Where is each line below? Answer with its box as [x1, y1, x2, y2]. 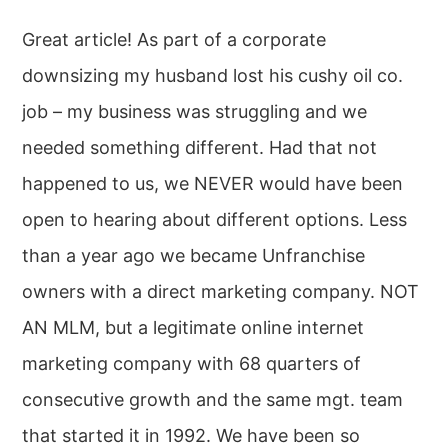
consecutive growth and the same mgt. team [22, 389, 404, 411]
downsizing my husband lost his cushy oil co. [22, 65, 404, 87]
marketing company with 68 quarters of [22, 353, 362, 375]
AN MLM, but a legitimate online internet [22, 317, 365, 339]
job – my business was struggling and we [22, 101, 368, 123]
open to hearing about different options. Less [22, 209, 408, 231]
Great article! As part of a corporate [22, 29, 327, 51]
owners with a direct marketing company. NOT [22, 281, 420, 303]
